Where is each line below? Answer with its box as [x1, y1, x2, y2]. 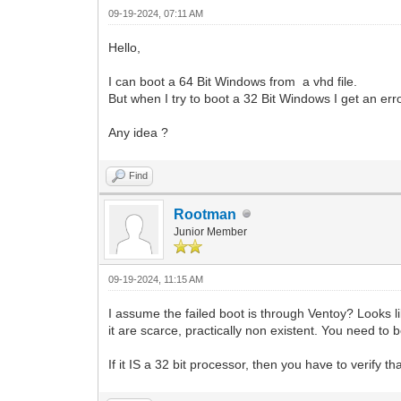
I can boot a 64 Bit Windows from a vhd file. [108, 73, 358, 89]
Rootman [174, 206, 237, 222]
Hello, [108, 39, 141, 55]
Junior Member [174, 225, 248, 238]
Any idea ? [108, 124, 169, 140]
